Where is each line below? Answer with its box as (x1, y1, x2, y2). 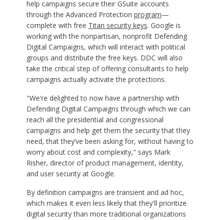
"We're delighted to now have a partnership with (26, 93, 179, 103)
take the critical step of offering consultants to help (26, 63, 189, 73)
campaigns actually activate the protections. (26, 74, 166, 84)
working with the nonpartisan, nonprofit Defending (26, 31, 187, 41)
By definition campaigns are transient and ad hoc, (26, 187, 184, 197)
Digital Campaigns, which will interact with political (26, 42, 185, 52)
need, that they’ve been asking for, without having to (26, 136, 193, 146)
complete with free (26, 20, 88, 30)
